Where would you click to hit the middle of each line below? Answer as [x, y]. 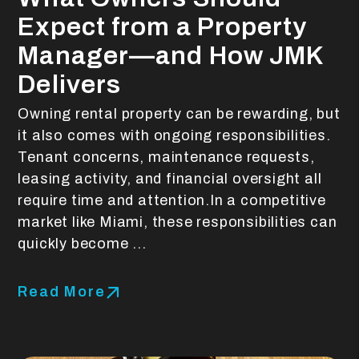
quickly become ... [82, 243]
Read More [62, 291]
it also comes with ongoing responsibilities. [174, 135]
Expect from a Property [163, 26]
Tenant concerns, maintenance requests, [166, 157]
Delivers [70, 84]
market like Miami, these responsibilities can [177, 222]
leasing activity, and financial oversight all [170, 178]
